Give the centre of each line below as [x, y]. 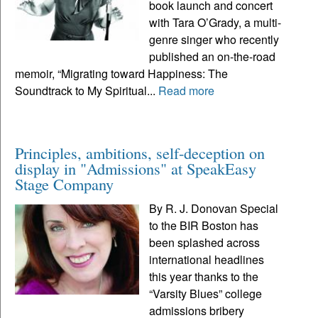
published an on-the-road [213, 56]
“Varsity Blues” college [206, 293]
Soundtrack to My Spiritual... [87, 90]
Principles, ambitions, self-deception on [140, 152]
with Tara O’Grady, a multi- [215, 22]
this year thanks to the [204, 276]
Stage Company [64, 183]
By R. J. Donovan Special [214, 208]
